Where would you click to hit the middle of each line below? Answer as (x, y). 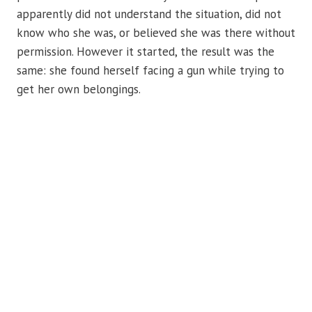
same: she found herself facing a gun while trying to (150, 71)
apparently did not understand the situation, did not (149, 14)
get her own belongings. (79, 89)
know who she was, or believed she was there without (156, 33)
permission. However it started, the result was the (146, 52)
